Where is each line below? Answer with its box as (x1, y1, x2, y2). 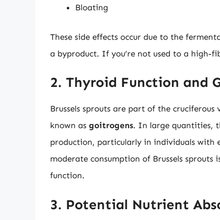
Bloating (75, 2, 108, 13)
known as (50, 120, 89, 131)
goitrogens (89, 120, 133, 131)
